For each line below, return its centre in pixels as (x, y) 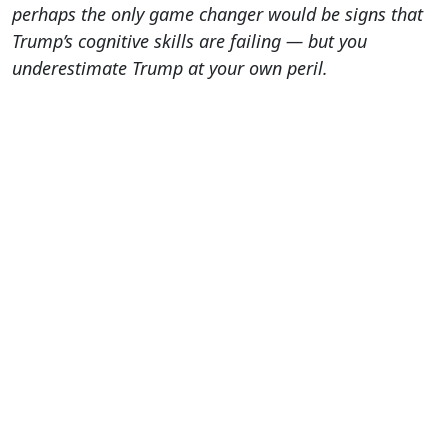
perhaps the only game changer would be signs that (217, 14)
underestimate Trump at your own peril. (170, 68)
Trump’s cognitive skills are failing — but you (189, 41)
